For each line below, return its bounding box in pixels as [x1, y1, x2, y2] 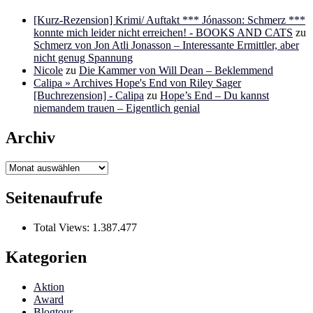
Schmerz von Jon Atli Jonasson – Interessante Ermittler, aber [34, 39, 299, 52]
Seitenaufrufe [6, 188, 103, 207]
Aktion [34, 280, 64, 293]
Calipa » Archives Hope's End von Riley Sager [34, 77, 241, 89]
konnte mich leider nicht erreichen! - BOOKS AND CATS [34, 27, 293, 39]
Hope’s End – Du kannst [160, 89, 269, 102]
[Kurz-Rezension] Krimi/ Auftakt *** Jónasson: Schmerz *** [34, 14, 305, 27]
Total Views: [34, 221, 92, 233]
